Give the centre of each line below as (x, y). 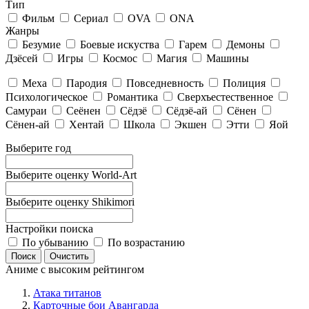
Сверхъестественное (225, 97)
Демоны (246, 44)
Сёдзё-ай (187, 111)
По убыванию (55, 242)
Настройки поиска (49, 229)
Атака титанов (67, 293)
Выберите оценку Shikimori (70, 202)
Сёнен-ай (28, 124)
